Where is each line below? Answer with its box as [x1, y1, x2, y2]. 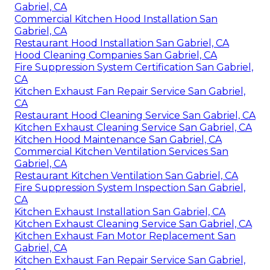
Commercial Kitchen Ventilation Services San [14, 145, 228, 157]
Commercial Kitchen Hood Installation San [14, 13, 218, 25]
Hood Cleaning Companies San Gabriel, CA [14, 49, 217, 61]
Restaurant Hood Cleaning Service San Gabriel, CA [14, 109, 256, 121]
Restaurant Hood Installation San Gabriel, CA [14, 37, 229, 49]
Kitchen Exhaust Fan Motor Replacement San [14, 230, 236, 242]
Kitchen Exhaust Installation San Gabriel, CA [14, 206, 225, 218]
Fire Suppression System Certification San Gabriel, [14, 61, 253, 73]
